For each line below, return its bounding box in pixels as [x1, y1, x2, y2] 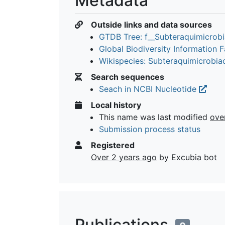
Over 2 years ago [91, 152, 157, 162]
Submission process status [99, 124, 200, 134]
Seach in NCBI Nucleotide [99, 83, 199, 94]
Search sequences [89, 71, 164, 82]
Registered [89, 140, 135, 150]
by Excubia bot [157, 152, 217, 162]
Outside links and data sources [89, 19, 212, 30]
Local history [89, 99, 141, 110]
